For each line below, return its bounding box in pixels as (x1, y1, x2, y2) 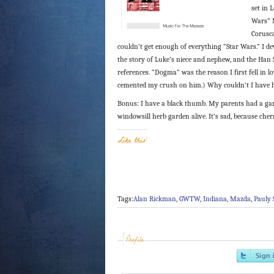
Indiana (203, 194, 227, 203)
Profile (125, 234, 144, 248)
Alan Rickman (133, 194, 176, 203)
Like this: (117, 134, 147, 148)
